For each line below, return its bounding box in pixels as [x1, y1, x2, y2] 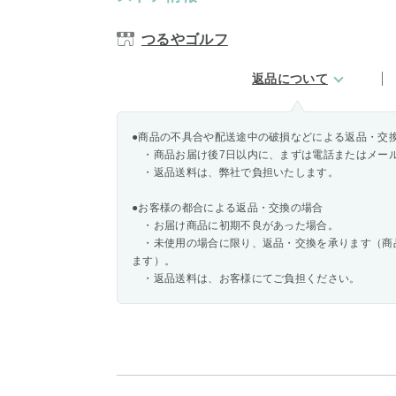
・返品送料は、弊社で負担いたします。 [132, 166, 339, 179]
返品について [252, 72, 328, 86]
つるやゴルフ [141, 32, 228, 47]
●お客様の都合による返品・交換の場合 [132, 202, 324, 214]
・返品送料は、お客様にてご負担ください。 [132, 272, 361, 285]
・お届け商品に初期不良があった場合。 [132, 219, 339, 232]
